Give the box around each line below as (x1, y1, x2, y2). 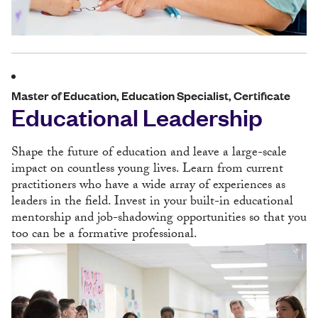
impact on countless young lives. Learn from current (11, 159, 283, 182)
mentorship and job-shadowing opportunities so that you (11, 208, 307, 231)
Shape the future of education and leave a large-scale (11, 143, 287, 165)
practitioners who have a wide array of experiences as (11, 175, 285, 198)
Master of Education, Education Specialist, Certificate (11, 87, 290, 104)
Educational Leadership (11, 101, 263, 133)
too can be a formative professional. (11, 224, 197, 247)
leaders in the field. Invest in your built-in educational (11, 192, 293, 214)
